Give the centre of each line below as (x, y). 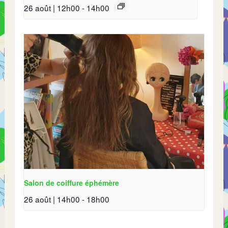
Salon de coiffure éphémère (72, 183)
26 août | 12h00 (52, 8)
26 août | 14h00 (52, 199)
